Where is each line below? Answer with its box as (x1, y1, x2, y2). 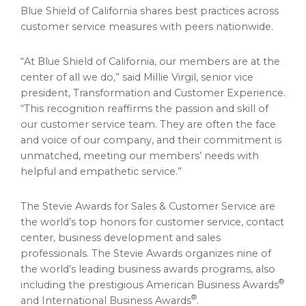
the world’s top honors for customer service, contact (20, 215, 284, 228)
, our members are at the (154, 55, 280, 68)
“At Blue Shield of (20, 55, 109, 68)
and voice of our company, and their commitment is (20, 133, 281, 146)
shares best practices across (137, 4, 279, 17)
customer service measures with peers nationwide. (20, 20, 273, 33)
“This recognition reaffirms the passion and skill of (20, 102, 268, 115)
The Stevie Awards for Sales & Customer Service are (20, 199, 275, 212)
